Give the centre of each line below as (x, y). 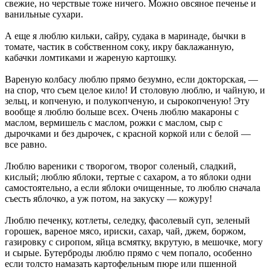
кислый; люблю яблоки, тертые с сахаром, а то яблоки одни (128, 177)
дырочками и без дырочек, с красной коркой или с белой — (128, 133)
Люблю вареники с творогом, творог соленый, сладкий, (121, 166)
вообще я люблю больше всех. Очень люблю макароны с (122, 111)
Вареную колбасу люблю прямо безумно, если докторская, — (131, 79)
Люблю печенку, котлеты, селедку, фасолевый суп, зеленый (127, 220)
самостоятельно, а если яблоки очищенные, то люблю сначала (133, 187)
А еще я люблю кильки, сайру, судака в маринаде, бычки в (125, 36)
